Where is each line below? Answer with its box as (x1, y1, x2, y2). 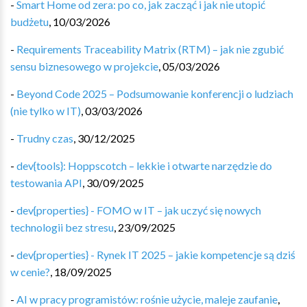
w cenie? (10, 265, 50, 278)
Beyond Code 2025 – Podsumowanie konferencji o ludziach (16, 87, 293, 100)
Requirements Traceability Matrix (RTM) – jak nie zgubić (16, 42, 284, 56)
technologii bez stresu (10, 221, 114, 234)
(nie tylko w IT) (10, 104, 81, 117)
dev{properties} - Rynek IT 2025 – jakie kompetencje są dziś (16, 248, 295, 261)
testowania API (10, 176, 82, 189)
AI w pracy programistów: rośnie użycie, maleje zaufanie (16, 293, 278, 306)
